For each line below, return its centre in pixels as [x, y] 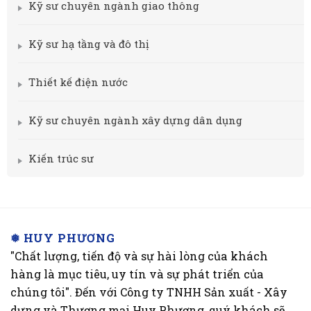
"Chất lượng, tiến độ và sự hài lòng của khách [139, 256]
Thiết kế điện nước [78, 82]
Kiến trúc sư [61, 159]
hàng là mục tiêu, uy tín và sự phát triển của [137, 274]
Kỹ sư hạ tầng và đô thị [89, 44]
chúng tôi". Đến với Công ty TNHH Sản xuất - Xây [149, 292]
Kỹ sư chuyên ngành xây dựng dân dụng [135, 120]
